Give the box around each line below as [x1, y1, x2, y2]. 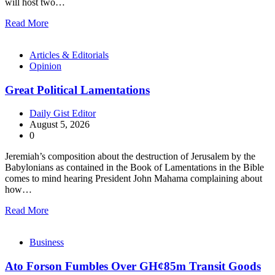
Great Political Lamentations [5, 83, 150, 96]
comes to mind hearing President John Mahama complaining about [5, 173, 262, 184]
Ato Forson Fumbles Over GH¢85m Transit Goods [5, 260, 261, 273]
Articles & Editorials [29, 50, 109, 60]
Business [29, 237, 64, 248]
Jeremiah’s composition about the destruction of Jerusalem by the [5, 151, 255, 162]
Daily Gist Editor [29, 108, 96, 119]
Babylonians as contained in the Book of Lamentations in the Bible [5, 162, 264, 173]
